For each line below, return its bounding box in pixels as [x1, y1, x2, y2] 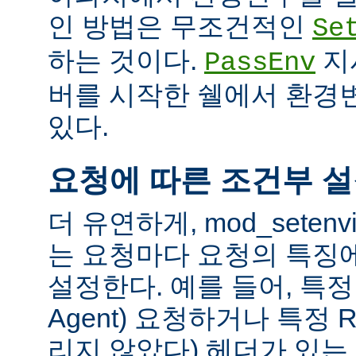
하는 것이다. [48, 44, 204, 75]
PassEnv [204, 47, 315, 78]
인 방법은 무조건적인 [48, 10, 312, 41]
